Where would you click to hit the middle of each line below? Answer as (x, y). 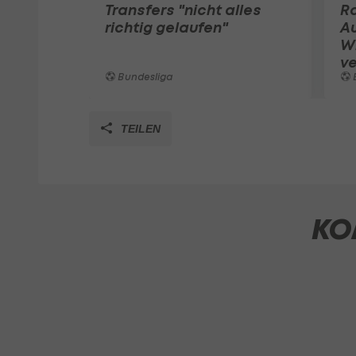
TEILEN (139, 128)
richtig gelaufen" (166, 27)
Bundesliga (144, 76)
